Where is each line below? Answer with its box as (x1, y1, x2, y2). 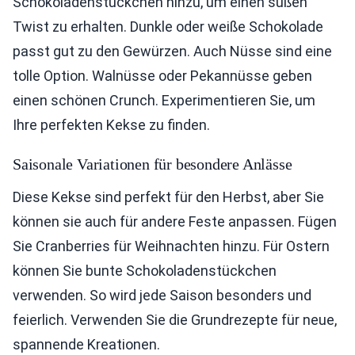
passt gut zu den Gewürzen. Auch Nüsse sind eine (13, 43, 332, 60)
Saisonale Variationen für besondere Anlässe (13, 155, 292, 174)
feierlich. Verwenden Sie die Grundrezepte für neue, (13, 311, 337, 329)
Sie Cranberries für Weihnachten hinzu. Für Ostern (13, 238, 330, 255)
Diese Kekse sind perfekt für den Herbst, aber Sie (13, 189, 324, 206)
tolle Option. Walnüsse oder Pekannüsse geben (13, 67, 312, 85)
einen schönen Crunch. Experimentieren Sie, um (13, 92, 315, 109)
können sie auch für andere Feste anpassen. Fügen (13, 213, 337, 231)
